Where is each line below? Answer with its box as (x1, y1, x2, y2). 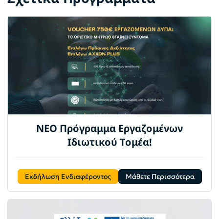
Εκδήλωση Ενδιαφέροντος (24, 172, 111, 181)
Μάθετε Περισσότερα (125, 172, 195, 181)
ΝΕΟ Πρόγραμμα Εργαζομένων (36, 122, 183, 135)
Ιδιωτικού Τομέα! (67, 135, 152, 149)
